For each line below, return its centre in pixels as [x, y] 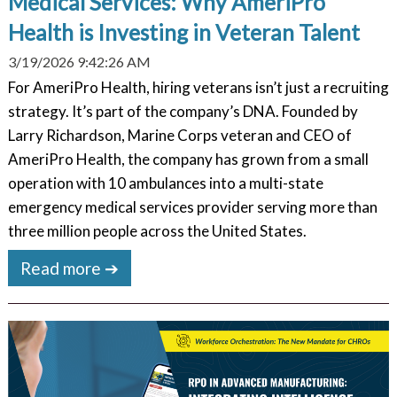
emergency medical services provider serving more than [192, 206]
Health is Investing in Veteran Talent [183, 33]
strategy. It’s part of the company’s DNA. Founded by [183, 111]
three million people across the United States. [157, 230]
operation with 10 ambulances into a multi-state [165, 183]
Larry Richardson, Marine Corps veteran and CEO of [179, 135]
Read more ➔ [70, 268]
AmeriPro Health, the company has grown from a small [188, 159]
